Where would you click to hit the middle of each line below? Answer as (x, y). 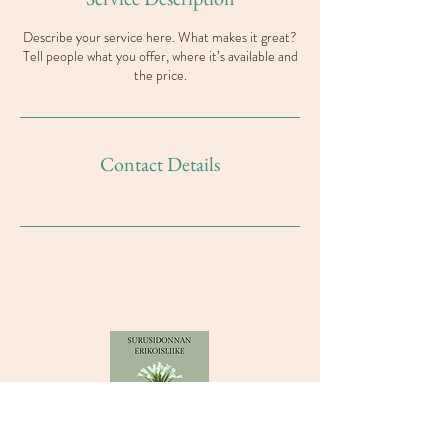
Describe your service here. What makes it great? (160, 37)
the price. (160, 75)
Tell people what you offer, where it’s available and (160, 56)
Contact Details (160, 164)
